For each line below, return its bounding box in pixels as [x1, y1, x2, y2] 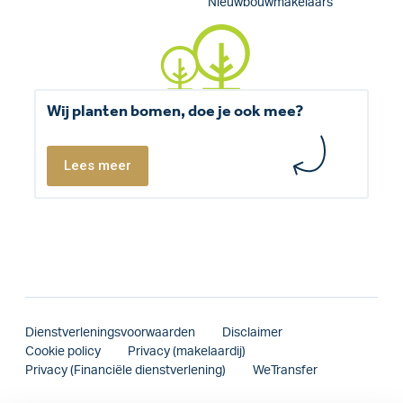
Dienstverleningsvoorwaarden [25, 327, 195, 340]
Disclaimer [222, 327, 282, 340]
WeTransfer [253, 364, 318, 378]
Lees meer [63, 157, 131, 175]
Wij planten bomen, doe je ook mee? [47, 102, 303, 121]
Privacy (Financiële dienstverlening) [25, 364, 226, 378]
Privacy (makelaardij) [128, 345, 246, 359]
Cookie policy [25, 345, 101, 359]
